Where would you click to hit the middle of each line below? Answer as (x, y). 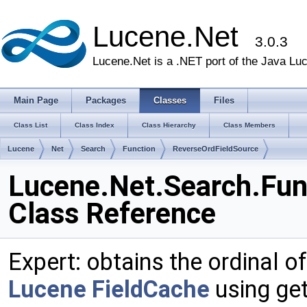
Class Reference (112, 213)
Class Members (249, 125)
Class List (30, 125)
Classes (170, 100)
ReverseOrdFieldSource (216, 149)
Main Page (36, 100)
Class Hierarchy (169, 125)
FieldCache (151, 289)
